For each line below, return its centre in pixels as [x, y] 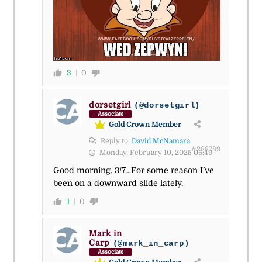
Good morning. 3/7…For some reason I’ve [133, 170]
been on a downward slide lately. [118, 183]
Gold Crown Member [145, 125]
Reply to [115, 141]
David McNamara [161, 141]
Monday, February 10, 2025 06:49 [155, 153]
